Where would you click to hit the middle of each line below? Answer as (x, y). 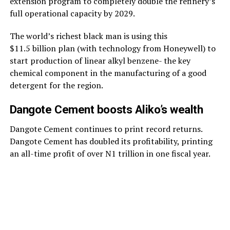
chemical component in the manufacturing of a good (108, 73)
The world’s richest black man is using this (88, 36)
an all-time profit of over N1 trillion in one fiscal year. (110, 154)
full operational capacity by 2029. (72, 14)
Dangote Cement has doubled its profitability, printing (111, 141)
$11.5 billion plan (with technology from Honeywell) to (112, 49)
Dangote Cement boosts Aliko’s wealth (108, 110)
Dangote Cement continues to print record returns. (106, 129)
